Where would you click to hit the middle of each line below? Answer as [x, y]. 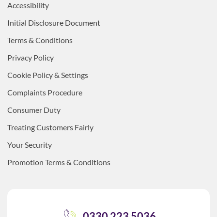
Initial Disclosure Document [54, 23]
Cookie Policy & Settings [48, 75]
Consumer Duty [34, 110]
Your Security [30, 145]
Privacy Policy [31, 58]
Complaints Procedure [45, 93]
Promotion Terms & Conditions [59, 162]
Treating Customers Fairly [50, 127]
